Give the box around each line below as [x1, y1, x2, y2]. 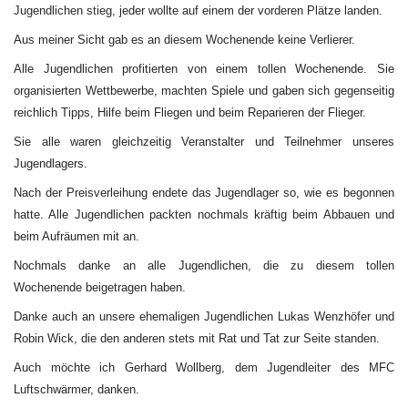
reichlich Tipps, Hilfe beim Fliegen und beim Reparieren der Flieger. [14, 106, 366, 119]
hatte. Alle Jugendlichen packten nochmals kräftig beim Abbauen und [14, 208, 394, 221]
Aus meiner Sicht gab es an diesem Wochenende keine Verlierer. [14, 33, 355, 46]
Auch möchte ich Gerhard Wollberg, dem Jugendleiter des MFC [14, 361, 394, 374]
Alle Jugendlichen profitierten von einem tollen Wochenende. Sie [14, 62, 394, 76]
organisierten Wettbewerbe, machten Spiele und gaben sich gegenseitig [14, 84, 394, 97]
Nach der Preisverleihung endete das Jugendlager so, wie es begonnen [14, 186, 394, 199]
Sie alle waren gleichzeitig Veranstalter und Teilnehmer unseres [14, 135, 394, 148]
